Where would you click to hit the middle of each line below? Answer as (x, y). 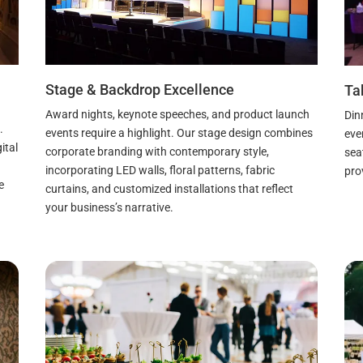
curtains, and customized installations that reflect (169, 189)
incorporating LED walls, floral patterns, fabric (160, 171)
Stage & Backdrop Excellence (139, 90)
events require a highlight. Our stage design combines (179, 133)
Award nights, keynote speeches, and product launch (177, 115)
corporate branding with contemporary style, (157, 152)
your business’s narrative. (109, 208)
